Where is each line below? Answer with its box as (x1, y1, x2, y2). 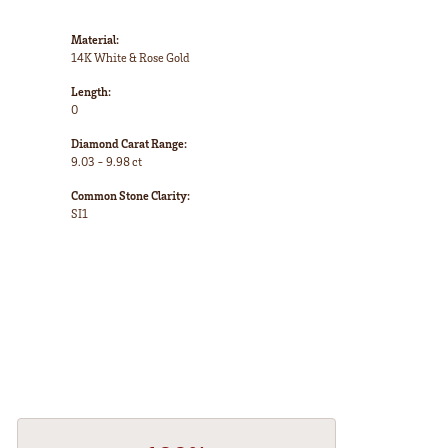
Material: (71, 32, 119, 48)
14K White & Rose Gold (71, 50, 190, 66)
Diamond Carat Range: (71, 136, 187, 152)
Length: (71, 84, 111, 100)
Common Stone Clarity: (71, 188, 190, 204)
